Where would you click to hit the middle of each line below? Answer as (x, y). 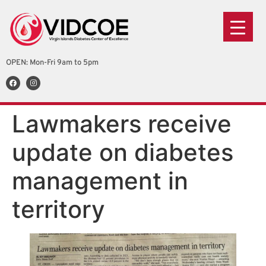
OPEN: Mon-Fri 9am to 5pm (52, 63)
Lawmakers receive (122, 124)
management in (100, 181)
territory (58, 210)
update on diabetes (123, 153)
